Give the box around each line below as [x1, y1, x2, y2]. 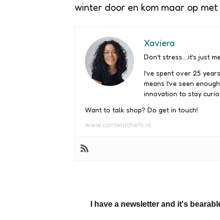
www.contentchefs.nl [85, 120, 151, 129]
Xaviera [144, 37, 175, 48]
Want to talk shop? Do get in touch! [85, 106, 198, 114]
